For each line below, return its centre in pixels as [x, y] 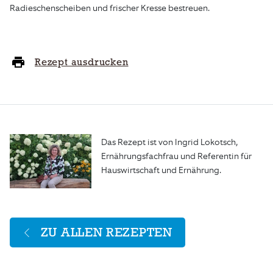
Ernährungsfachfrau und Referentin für [176, 156]
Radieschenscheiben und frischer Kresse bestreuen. [110, 8]
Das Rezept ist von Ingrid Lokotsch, [169, 142]
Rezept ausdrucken [82, 62]
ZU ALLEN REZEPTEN [106, 232]
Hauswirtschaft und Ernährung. [161, 170]
